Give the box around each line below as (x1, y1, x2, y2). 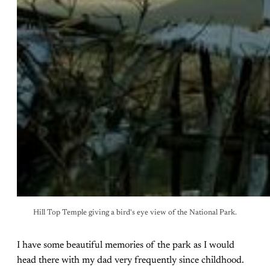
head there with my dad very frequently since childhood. (17, 255, 244, 265)
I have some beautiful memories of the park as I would (17, 240, 234, 250)
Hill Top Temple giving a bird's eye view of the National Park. (33, 209, 237, 216)
